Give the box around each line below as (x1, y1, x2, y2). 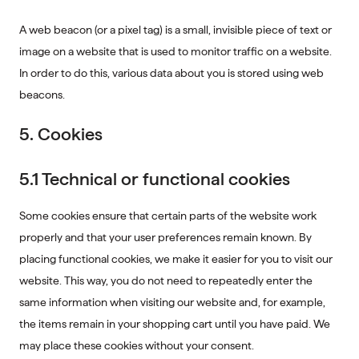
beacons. (19, 88, 65, 101)
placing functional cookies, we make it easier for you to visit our (19, 252, 333, 265)
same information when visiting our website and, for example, (19, 296, 325, 309)
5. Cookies (19, 123, 103, 144)
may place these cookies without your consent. (19, 339, 254, 352)
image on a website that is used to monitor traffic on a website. (19, 45, 332, 58)
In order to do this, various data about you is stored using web (19, 67, 324, 79)
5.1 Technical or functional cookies (19, 168, 290, 189)
